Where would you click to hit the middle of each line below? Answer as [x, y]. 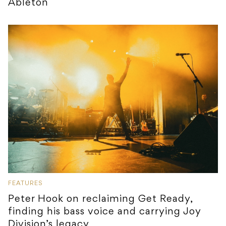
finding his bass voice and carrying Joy [105, 212]
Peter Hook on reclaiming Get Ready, [100, 200]
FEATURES [25, 184]
